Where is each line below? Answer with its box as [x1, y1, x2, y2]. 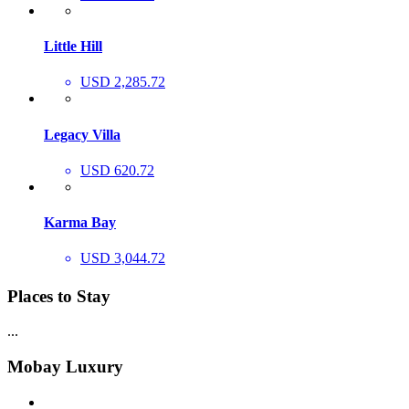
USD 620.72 [80, 162, 154, 178]
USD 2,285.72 [80, 74, 165, 90]
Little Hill [44, 38, 102, 55]
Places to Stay [7, 286, 110, 306]
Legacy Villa [44, 126, 121, 142]
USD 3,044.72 [80, 250, 165, 267]
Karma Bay [44, 215, 116, 231]
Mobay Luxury [7, 357, 123, 377]
